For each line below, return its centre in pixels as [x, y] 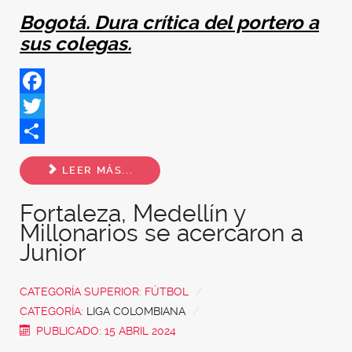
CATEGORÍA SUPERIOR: [82, 291]
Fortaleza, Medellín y [132, 213]
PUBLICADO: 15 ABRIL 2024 [106, 330]
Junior [53, 252]
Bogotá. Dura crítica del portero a [169, 22]
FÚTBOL [167, 291]
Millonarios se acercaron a [161, 233]
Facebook [48, 105]
